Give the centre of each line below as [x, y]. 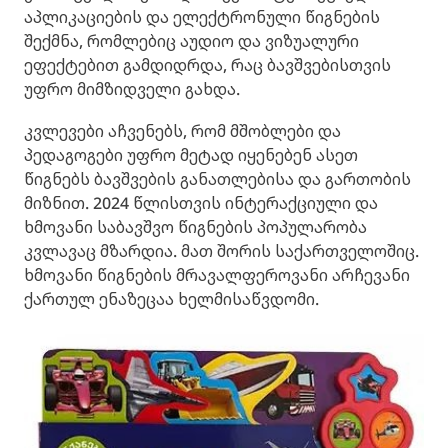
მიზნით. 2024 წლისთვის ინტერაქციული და [201, 203]
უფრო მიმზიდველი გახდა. [132, 89]
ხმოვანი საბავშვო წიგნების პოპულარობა [195, 227]
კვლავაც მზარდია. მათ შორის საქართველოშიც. [221, 251]
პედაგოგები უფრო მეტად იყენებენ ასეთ [191, 155]
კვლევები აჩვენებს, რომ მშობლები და [182, 131]
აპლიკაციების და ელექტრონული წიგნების [202, 17]
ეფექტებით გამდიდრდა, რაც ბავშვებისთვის [207, 65]
